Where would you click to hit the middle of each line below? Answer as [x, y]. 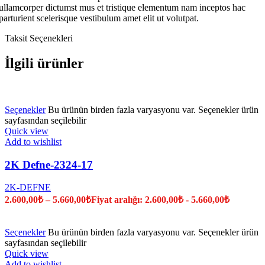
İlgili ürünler [44, 64]
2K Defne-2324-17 [49, 164]
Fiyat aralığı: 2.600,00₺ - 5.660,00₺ [160, 200]
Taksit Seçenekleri [39, 38]
